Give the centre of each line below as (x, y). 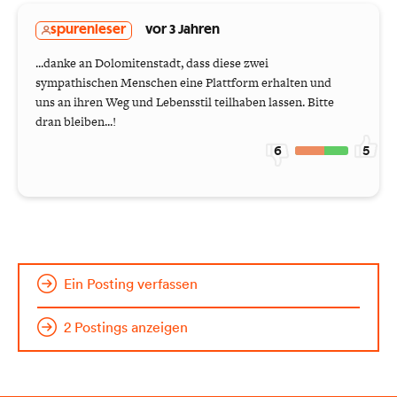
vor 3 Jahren (183, 30)
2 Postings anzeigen (126, 327)
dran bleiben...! (76, 121)
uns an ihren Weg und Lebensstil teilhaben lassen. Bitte (185, 101)
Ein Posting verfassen (131, 283)
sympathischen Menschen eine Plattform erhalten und (183, 82)
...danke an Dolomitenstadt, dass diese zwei (152, 62)
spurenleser (88, 30)
